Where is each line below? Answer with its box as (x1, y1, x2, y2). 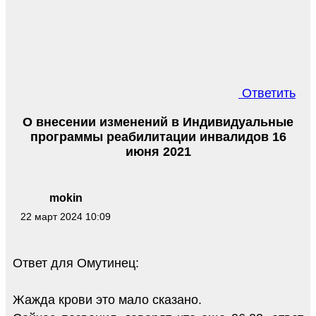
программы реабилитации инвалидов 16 (30, 129, 286, 144)
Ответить (238, 85, 296, 100)
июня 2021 (125, 144, 191, 159)
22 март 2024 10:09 (20, 211, 111, 223)
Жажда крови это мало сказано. (13, 293, 202, 308)
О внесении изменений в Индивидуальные (23, 114, 293, 129)
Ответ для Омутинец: (13, 256, 139, 271)
